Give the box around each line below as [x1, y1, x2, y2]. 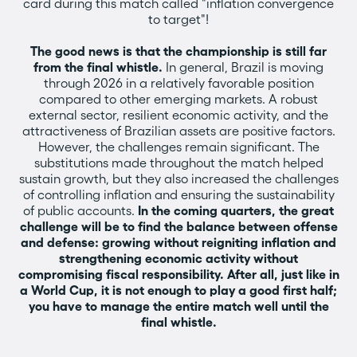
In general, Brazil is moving [163, 60, 324, 74]
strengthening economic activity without [59, 251, 298, 265]
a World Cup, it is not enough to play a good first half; [20, 283, 337, 297]
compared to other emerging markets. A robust [39, 92, 318, 106]
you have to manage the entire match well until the [28, 299, 329, 313]
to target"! [148, 12, 209, 26]
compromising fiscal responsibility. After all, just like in [18, 267, 339, 281]
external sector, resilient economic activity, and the [29, 108, 328, 122]
